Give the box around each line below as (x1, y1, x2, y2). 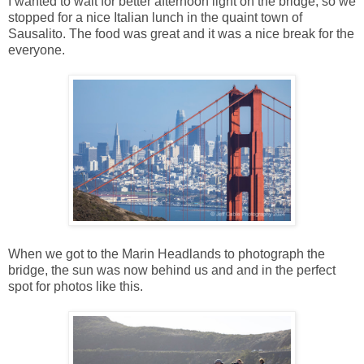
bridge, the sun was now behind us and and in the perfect (8, 262, 336, 277)
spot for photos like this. (8, 279, 143, 293)
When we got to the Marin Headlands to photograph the (8, 246, 325, 261)
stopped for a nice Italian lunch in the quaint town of (8, 10, 302, 24)
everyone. (8, 42, 65, 57)
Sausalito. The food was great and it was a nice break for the (8, 26, 354, 41)
